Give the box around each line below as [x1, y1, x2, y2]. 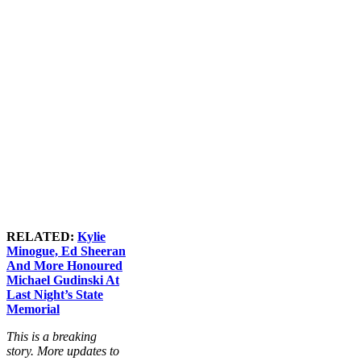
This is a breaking [6, 329, 97, 343]
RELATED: [6, 229, 77, 243]
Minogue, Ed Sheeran [6, 243, 126, 258]
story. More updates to [6, 343, 119, 358]
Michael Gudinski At [6, 272, 119, 287]
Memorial [6, 301, 60, 316]
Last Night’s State [6, 287, 103, 301]
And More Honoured [6, 258, 122, 272]
